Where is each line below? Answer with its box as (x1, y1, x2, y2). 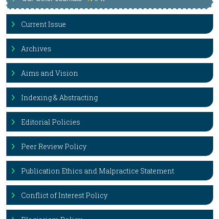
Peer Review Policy (21, 142, 87, 151)
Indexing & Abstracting (21, 93, 98, 102)
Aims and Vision (21, 68, 78, 78)
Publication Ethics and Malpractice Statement (21, 166, 174, 175)
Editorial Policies (21, 117, 80, 127)
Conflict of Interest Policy (21, 191, 108, 200)
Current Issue (21, 20, 66, 29)
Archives (21, 44, 51, 53)
